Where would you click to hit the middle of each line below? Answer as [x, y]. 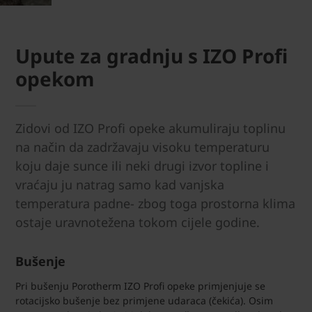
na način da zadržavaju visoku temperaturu [142, 147]
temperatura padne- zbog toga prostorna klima [155, 203]
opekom [55, 79]
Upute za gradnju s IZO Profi [151, 56]
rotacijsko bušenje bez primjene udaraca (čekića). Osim [144, 300]
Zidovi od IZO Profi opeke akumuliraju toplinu [150, 128]
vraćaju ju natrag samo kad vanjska [120, 185]
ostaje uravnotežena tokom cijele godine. [139, 222]
